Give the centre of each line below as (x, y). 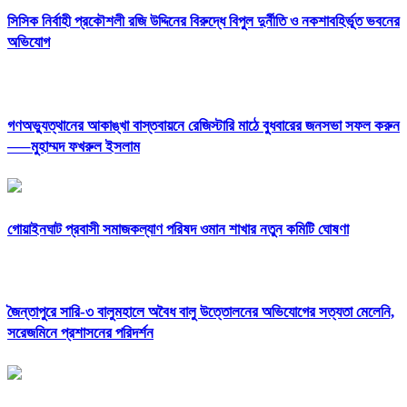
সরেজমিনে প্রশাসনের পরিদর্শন (80, 333)
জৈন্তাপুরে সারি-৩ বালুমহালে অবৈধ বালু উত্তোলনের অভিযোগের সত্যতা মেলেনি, (201, 313)
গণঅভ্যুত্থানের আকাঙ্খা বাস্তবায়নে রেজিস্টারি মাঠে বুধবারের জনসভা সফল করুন (203, 125)
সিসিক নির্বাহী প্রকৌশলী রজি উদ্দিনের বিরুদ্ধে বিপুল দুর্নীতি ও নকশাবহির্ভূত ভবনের (203, 22)
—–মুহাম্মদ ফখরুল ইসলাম (74, 146)
